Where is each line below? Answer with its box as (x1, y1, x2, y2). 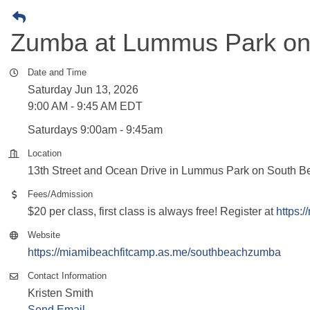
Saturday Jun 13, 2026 (28, 83, 138, 95)
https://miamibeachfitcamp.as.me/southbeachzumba (28, 246, 281, 258)
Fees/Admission (28, 189, 93, 199)
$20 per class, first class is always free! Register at (28, 205, 276, 217)
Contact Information (28, 271, 107, 281)
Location (28, 148, 62, 158)
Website (28, 230, 60, 240)
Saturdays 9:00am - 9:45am (28, 123, 165, 136)
